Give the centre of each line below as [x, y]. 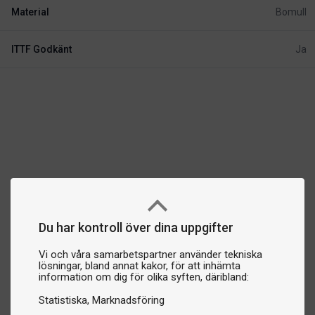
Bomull [291, 12]
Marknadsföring [128, 300]
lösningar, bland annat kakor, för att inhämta [140, 266]
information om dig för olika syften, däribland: [144, 277]
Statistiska [63, 300]
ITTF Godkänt [41, 49]
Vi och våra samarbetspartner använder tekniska [150, 255]
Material [30, 12]
